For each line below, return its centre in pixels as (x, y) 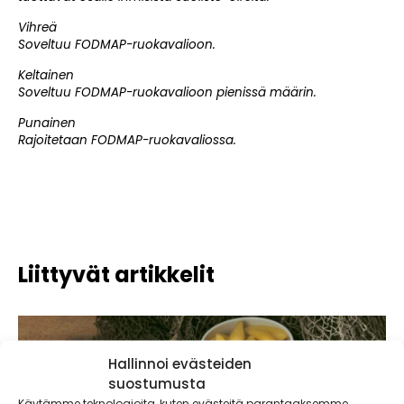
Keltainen (46, 75)
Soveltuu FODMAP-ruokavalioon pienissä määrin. (167, 92)
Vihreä (37, 28)
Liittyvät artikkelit (116, 275)
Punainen (47, 123)
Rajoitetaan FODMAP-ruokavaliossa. (127, 140)
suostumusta (157, 383)
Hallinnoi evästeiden (180, 363)
